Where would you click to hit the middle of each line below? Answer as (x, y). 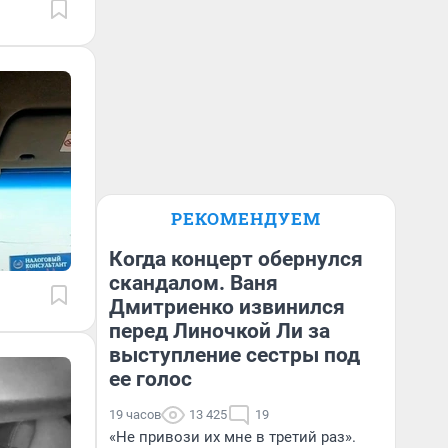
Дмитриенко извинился (227, 307)
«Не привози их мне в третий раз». (232, 437)
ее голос (150, 379)
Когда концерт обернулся (236, 259)
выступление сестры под (234, 355)
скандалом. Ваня (193, 283)
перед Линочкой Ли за (219, 331)
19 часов (135, 414)
